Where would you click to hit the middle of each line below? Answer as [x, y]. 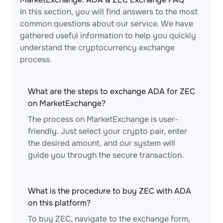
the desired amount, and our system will [102, 143]
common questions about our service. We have [107, 24]
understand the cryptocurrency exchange [97, 48]
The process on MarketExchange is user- [103, 119]
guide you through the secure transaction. [106, 155]
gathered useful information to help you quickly [108, 36]
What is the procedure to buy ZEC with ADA [110, 191]
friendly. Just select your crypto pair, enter [108, 131]
